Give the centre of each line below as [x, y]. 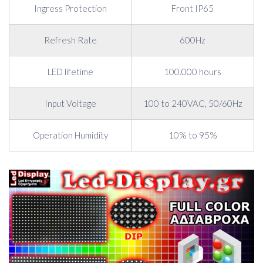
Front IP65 [193, 8]
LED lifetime [70, 72]
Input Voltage [70, 103]
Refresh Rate [70, 40]
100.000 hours [193, 72]
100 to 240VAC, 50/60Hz [193, 103]
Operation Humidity [70, 135]
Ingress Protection [70, 8]
